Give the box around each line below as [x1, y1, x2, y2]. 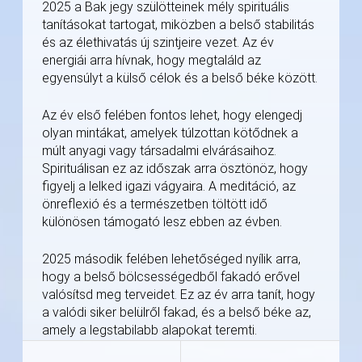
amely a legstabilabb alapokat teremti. [42, 322, 257, 339]
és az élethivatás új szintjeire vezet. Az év [42, 35, 274, 51]
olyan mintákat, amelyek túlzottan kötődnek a [42, 125, 298, 141]
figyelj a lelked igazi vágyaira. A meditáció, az [42, 179, 296, 195]
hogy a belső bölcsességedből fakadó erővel [42, 269, 300, 285]
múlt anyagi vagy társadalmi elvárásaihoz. [42, 143, 276, 159]
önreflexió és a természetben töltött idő [42, 196, 267, 213]
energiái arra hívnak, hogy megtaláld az [42, 53, 261, 69]
